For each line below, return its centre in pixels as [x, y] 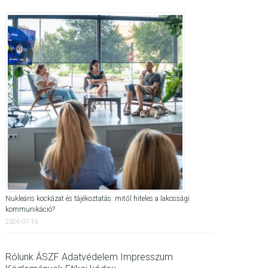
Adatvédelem [90, 257]
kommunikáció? [31, 209]
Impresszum [147, 257]
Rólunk [20, 257]
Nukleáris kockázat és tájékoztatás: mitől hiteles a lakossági [98, 199]
